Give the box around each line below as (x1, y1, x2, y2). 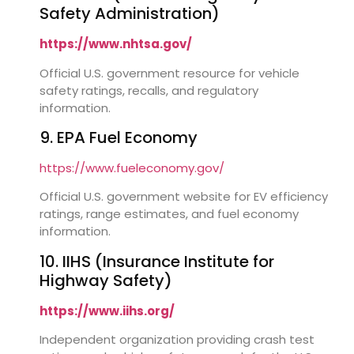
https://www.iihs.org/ (40, 302, 175, 319)
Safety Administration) (40, 2, 220, 25)
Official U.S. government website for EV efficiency (40, 188, 328, 205)
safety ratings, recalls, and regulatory (40, 81, 258, 99)
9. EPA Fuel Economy (40, 126, 198, 149)
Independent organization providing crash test (40, 331, 314, 348)
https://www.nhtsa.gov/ (40, 36, 192, 53)
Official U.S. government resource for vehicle (40, 64, 299, 81)
